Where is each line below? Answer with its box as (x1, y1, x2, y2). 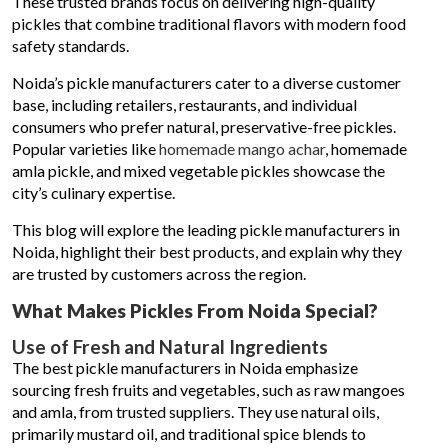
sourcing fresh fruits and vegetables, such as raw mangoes (12, 380, 405, 399)
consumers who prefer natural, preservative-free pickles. (12, 117, 396, 136)
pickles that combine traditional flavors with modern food (12, 14, 406, 33)
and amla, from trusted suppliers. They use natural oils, (12, 402, 379, 421)
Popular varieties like (12, 139, 159, 158)
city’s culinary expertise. (12, 183, 175, 202)
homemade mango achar (159, 139, 325, 158)
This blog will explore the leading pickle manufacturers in (12, 220, 400, 239)
